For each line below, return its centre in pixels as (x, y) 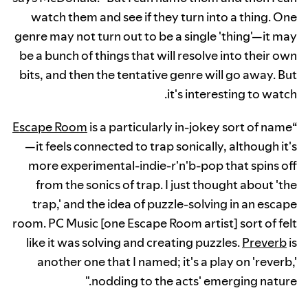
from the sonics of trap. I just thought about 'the (166, 185)
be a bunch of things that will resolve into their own (158, 56)
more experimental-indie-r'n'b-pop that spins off (163, 166)
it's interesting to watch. (232, 94)
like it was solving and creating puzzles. (134, 243)
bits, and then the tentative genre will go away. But (158, 75)
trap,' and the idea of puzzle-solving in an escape (165, 204)
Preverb (264, 243)
